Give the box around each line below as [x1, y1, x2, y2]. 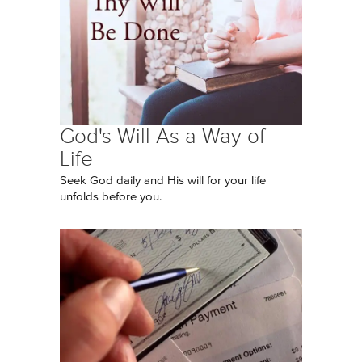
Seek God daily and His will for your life [60, 175, 266, 187]
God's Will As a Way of [60, 124, 265, 148]
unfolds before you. [60, 191, 162, 203]
